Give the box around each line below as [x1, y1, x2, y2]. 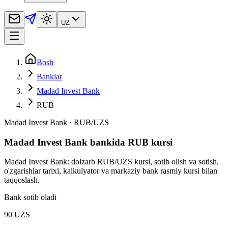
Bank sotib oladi [4, 193, 56, 202]
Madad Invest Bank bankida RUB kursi [4, 136, 173, 148]
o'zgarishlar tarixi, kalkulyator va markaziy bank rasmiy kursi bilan [4, 166, 217, 176]
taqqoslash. [4, 176, 40, 185]
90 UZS [4, 210, 30, 219]
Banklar [37, 72, 62, 81]
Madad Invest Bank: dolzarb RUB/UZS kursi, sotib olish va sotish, [4, 157, 219, 166]
